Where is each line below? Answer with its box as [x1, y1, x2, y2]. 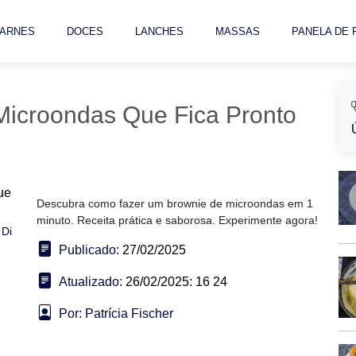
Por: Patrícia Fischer [59, 307, 173, 320]
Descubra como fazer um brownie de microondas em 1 [37, 197, 313, 210]
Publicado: [59, 243, 119, 257]
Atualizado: [59, 275, 122, 288]
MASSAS [215, 25, 260, 37]
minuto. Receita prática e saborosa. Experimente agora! [37, 214, 318, 226]
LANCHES [135, 25, 184, 37]
